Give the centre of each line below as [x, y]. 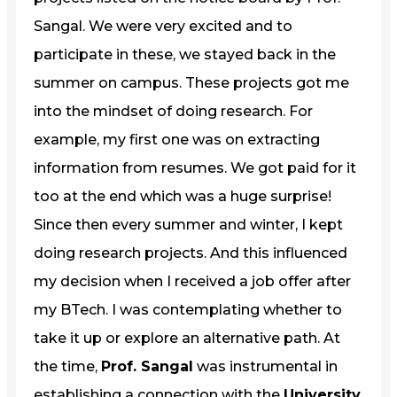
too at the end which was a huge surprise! [183, 196]
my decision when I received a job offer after [192, 281]
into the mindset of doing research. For [173, 111]
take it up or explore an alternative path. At [187, 338]
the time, [67, 366]
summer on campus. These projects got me [191, 82]
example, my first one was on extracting [177, 139]
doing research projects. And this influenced [191, 253]
